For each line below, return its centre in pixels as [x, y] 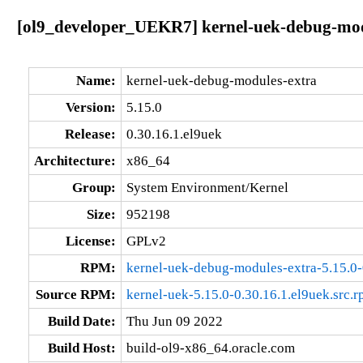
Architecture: [75, 160]
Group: [94, 187]
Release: [90, 134]
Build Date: [81, 321]
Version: [90, 107]
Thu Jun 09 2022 [174, 321]
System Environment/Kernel [207, 187]
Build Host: [81, 348]
